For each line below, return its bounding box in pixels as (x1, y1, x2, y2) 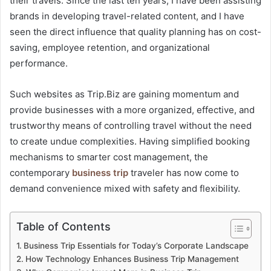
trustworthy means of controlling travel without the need (10, 119, 252, 131)
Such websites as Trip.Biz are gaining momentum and (10, 88, 239, 100)
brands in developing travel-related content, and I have (10, 10, 244, 22)
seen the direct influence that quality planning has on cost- (10, 25, 261, 38)
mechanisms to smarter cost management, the (10, 151, 208, 163)
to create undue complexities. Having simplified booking (10, 135, 250, 147)
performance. (10, 57, 68, 69)
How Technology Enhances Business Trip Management (25, 253, 239, 264)
